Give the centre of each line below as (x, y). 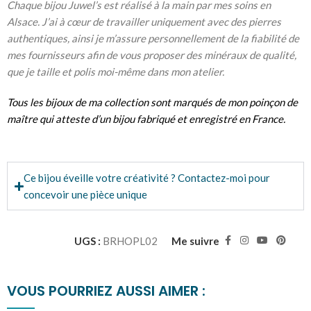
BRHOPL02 (130, 241)
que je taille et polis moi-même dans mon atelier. (116, 72)
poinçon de (274, 102)
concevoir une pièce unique (86, 195)
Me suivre (195, 241)
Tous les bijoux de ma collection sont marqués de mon (128, 102)
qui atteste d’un (75, 119)
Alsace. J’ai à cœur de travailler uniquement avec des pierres (144, 22)
